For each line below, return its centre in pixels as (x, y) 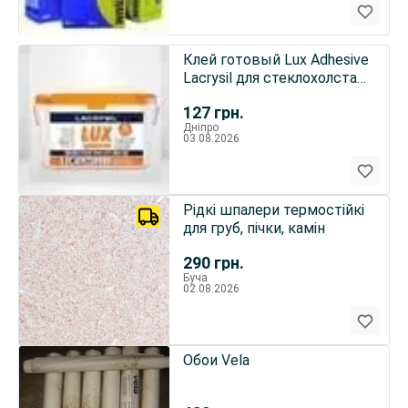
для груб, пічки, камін (254, 228)
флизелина (219, 96)
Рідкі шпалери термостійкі (273, 210)
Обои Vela (216, 360)
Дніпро (200, 127)
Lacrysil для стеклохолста (270, 78)
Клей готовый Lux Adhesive (275, 60)
